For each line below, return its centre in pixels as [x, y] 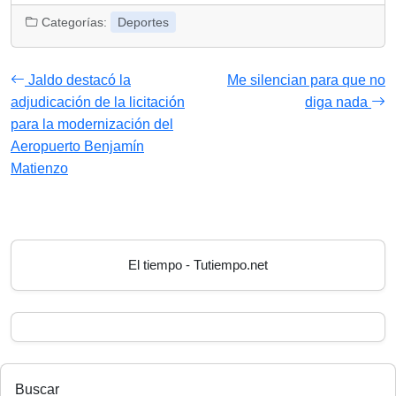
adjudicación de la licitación [98, 103]
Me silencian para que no [306, 80]
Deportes [143, 23]
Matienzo [39, 169]
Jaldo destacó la [78, 80]
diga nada [338, 103]
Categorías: [74, 23]
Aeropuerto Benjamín [77, 147]
